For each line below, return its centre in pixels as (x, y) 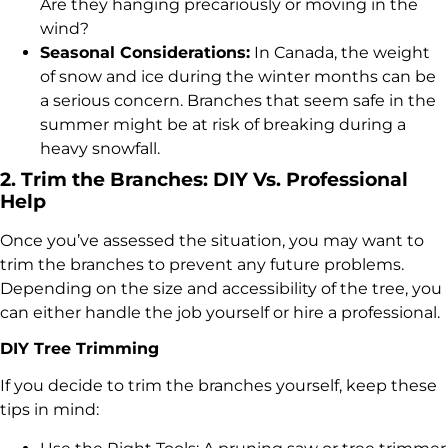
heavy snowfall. (100, 148)
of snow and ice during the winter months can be (238, 76)
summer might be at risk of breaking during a (223, 124)
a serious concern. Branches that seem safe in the (238, 100)
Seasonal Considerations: (145, 52)
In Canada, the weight (340, 52)
